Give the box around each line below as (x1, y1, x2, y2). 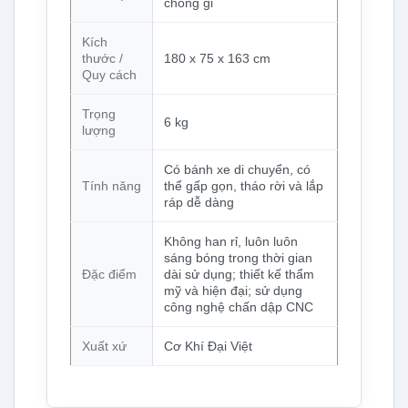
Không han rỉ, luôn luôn (163, 233, 298, 249)
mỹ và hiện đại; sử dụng (163, 282, 302, 298)
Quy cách (81, 66, 137, 82)
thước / (81, 50, 123, 66)
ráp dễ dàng (163, 194, 234, 209)
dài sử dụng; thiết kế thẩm (163, 266, 314, 281)
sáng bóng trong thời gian (163, 250, 312, 265)
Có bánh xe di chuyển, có (163, 161, 311, 177)
